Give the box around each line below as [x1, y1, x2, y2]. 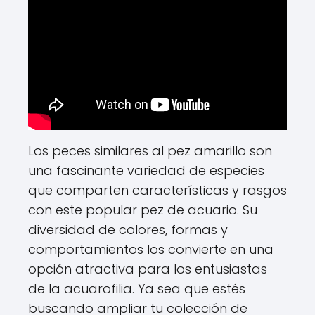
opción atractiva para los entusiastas [28, 260, 267, 278]
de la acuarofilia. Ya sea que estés [28, 280, 245, 297]
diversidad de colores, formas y [28, 221, 228, 238]
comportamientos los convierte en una [28, 240, 274, 258]
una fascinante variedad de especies [28, 162, 264, 179]
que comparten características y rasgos [28, 181, 287, 199]
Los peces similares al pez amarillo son [28, 142, 272, 160]
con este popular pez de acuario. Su [28, 201, 257, 219]
